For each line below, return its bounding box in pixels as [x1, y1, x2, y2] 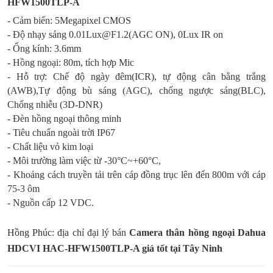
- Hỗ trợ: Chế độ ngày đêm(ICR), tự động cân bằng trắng [7, 71, 266, 82]
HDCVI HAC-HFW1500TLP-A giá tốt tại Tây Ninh [7, 243, 222, 253]
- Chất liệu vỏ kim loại [7, 141, 93, 152]
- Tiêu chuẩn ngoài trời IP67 [7, 127, 115, 138]
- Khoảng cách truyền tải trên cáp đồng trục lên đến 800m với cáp [7, 169, 266, 180]
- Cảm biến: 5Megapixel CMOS [7, 15, 131, 26]
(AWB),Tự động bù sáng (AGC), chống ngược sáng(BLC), [7, 85, 266, 96]
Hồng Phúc [7, 227, 52, 238]
